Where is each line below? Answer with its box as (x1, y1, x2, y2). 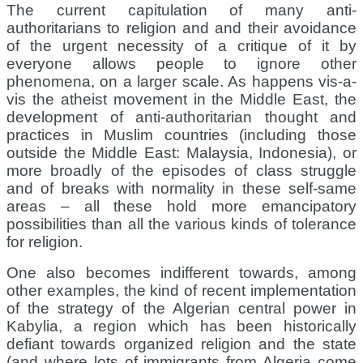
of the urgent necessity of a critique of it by (6, 36, 357, 54)
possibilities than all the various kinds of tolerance (6, 215, 357, 233)
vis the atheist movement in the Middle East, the (6, 90, 357, 108)
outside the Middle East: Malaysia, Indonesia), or (6, 143, 357, 161)
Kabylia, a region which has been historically (6, 317, 357, 335)
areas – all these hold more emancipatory (6, 197, 357, 215)
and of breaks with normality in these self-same (6, 179, 357, 197)
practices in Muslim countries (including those (6, 126, 357, 143)
